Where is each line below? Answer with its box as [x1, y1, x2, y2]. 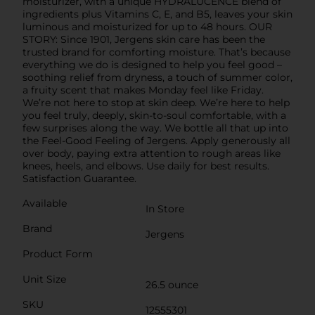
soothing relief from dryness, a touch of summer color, [22, 70, 292, 84]
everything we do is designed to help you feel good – [22, 58, 282, 71]
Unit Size [22, 272, 66, 285]
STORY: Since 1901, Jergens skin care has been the [22, 32, 265, 46]
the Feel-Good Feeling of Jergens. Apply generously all [22, 134, 290, 147]
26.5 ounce [146, 278, 198, 291]
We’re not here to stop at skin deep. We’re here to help [22, 96, 290, 109]
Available [22, 196, 67, 210]
